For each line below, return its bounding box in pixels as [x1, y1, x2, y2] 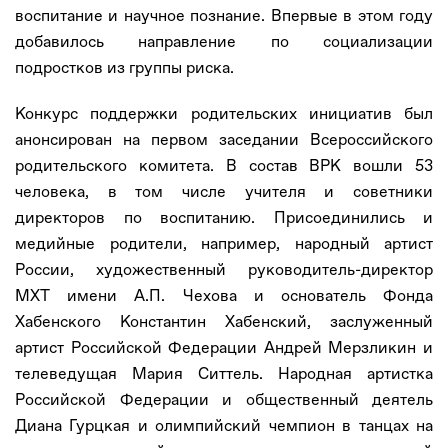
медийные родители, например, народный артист [15, 233, 433, 253]
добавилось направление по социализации [15, 31, 433, 51]
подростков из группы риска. [15, 57, 234, 77]
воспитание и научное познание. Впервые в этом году [15, 5, 433, 25]
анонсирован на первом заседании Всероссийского [15, 129, 433, 149]
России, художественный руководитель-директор [15, 259, 433, 279]
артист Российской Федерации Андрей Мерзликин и [15, 337, 433, 357]
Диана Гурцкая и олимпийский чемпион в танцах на [15, 415, 433, 435]
